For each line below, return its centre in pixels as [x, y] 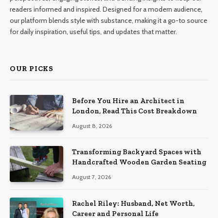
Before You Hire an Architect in [128, 101]
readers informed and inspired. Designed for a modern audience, [106, 9]
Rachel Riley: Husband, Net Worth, [133, 203]
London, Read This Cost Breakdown [135, 111]
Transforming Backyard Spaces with [137, 152]
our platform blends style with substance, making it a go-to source [109, 21]
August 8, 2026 [92, 126]
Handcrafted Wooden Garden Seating [139, 162]
